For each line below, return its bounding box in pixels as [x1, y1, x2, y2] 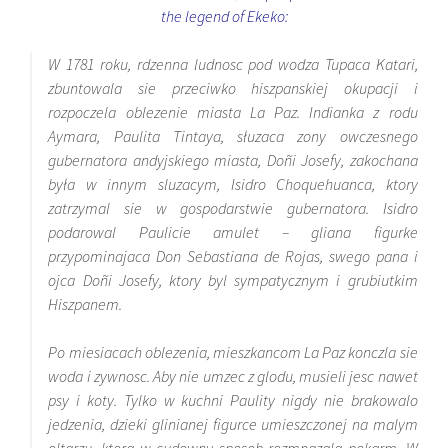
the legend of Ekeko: [160, 6, 288, 27]
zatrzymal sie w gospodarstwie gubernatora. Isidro [48, 198, 418, 219]
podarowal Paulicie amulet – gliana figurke [48, 222, 418, 243]
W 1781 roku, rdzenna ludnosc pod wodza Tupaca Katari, [48, 54, 418, 75]
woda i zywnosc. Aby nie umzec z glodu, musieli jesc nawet [48, 366, 418, 387]
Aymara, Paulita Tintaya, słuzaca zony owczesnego [48, 126, 418, 147]
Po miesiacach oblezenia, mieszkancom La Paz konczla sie [48, 342, 418, 363]
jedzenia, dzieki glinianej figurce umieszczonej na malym [48, 414, 418, 435]
